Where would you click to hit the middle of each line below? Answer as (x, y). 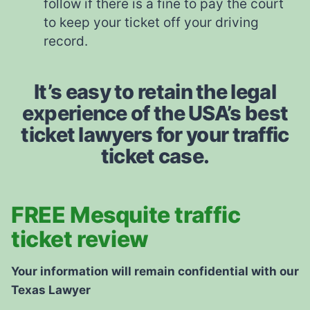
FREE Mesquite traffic (126, 215)
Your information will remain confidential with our (155, 271)
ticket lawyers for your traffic (155, 134)
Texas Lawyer (51, 290)
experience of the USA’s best (155, 113)
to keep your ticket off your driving (151, 23)
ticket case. (155, 156)
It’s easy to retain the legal (155, 91)
